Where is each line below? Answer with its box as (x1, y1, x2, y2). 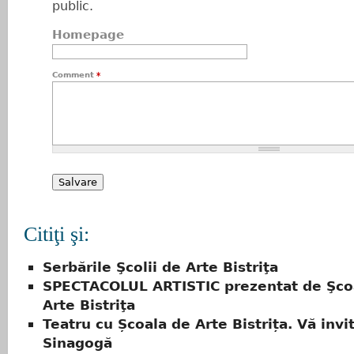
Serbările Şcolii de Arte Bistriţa (43, 259, 278, 276)
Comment (52, 70, 96, 79)
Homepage (52, 28, 124, 42)
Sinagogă (43, 335, 112, 352)
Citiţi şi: (24, 223, 89, 246)
